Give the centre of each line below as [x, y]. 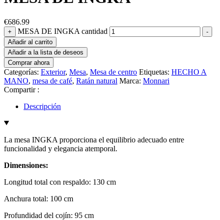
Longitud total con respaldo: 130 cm [60, 182]
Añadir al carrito [30, 42]
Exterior [53, 72]
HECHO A [189, 72]
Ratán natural [97, 81]
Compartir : [22, 89]
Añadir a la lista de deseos [46, 52]
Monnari [156, 81]
